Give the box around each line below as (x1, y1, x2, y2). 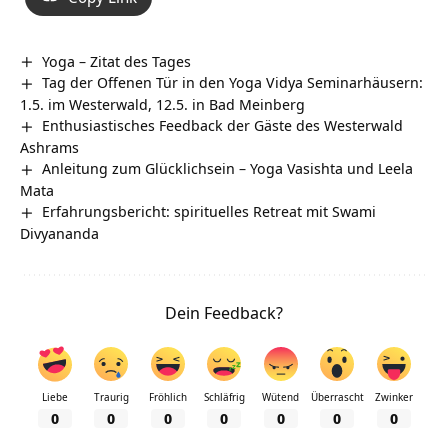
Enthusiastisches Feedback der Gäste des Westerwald (42, 115, 404, 136)
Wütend (262, 390, 299, 405)
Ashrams (20, 137, 79, 158)
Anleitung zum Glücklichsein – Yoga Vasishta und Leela (42, 158, 414, 179)
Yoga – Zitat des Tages (42, 50, 192, 71)
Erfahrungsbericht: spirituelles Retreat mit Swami (42, 201, 377, 222)
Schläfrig (203, 390, 245, 405)
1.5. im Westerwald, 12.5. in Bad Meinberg (20, 94, 305, 115)
